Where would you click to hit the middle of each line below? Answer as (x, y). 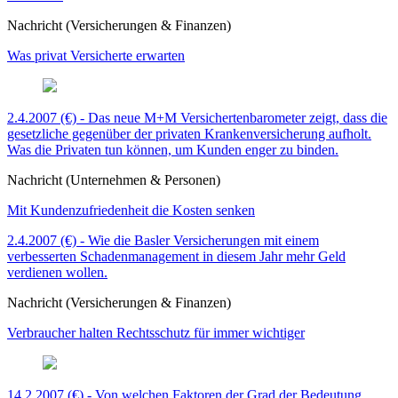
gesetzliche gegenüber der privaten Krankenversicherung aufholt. (189, 134)
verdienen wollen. (57, 273)
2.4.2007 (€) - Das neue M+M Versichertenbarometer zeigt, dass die (197, 118)
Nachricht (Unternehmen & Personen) (114, 180)
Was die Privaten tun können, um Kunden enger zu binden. (173, 150)
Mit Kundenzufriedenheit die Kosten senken (131, 211)
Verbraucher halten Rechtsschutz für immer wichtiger (156, 333)
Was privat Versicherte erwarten (96, 56)
